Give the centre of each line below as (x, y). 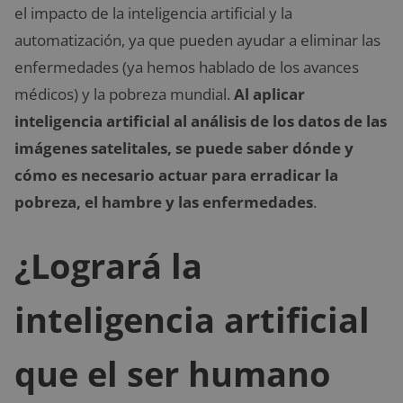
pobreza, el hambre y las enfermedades (164, 201)
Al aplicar (269, 94)
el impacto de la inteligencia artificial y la (153, 13)
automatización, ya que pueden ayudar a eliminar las (197, 40)
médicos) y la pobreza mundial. (124, 94)
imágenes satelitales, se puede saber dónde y (184, 148)
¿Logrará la (108, 266)
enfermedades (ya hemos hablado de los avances (187, 67)
